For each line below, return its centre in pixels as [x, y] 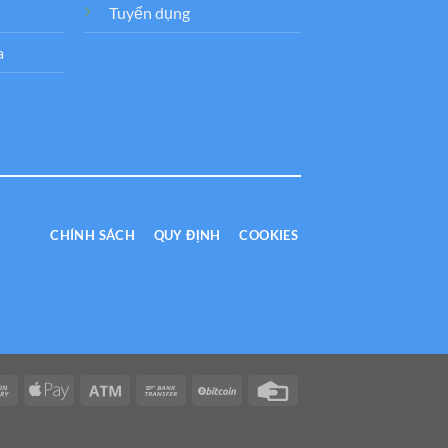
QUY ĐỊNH [187, 234]
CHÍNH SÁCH [93, 234]
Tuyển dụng [150, 13]
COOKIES [269, 234]
